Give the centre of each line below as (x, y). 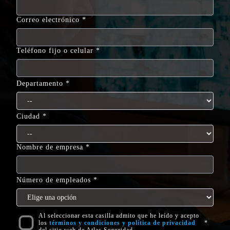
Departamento (40, 83)
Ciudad (28, 116)
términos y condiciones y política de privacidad (123, 223)
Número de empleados (54, 180)
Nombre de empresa (50, 147)
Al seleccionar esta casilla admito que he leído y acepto (119, 216)
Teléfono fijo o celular (55, 51)
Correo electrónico (48, 20)
